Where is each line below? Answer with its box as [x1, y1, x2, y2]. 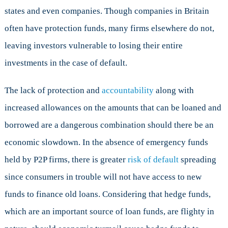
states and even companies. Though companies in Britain [4, 6, 209, 16]
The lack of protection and [4, 85, 102, 96]
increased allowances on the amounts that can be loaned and [4, 103, 221, 113]
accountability [101, 85, 156, 96]
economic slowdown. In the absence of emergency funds [4, 137, 208, 148]
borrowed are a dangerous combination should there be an [4, 120, 214, 130]
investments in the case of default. [4, 58, 127, 68]
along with [155, 85, 194, 96]
